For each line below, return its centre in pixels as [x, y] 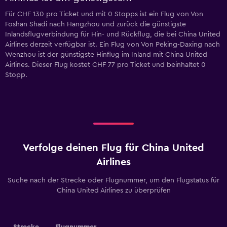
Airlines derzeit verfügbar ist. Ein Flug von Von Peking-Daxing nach [112, 45]
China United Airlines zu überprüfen [113, 191]
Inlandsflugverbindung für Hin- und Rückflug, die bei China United [113, 35]
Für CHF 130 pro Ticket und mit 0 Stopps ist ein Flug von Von [104, 14]
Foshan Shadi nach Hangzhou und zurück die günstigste [96, 25]
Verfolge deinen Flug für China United [113, 148]
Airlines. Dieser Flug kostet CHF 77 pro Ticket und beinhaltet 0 [105, 65]
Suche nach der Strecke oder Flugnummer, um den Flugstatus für [113, 181]
